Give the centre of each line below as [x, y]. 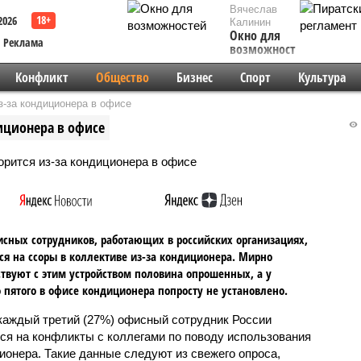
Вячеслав [253, 9]
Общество [122, 77]
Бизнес [194, 77]
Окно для [255, 35]
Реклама [23, 42]
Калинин [250, 22]
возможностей [269, 49]
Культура [322, 77]
